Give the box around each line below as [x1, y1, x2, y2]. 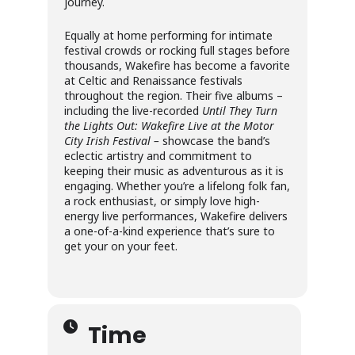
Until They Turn [202, 103, 277, 119]
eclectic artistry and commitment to [64, 148, 252, 164]
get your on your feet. [64, 239, 177, 254]
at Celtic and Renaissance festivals [64, 73, 242, 89]
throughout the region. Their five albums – [64, 88, 283, 104]
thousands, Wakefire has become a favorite [64, 58, 290, 74]
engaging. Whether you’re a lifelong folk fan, [64, 178, 290, 194]
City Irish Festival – [64, 133, 162, 149]
